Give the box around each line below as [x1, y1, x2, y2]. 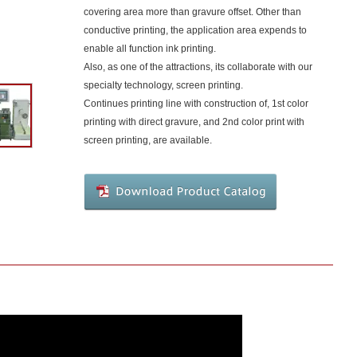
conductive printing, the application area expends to [84, 25, 307, 36]
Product [278, 222, 312, 233]
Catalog [278, 233, 312, 245]
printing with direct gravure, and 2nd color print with [84, 116, 304, 127]
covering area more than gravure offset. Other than [84, 6, 301, 18]
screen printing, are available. [84, 135, 212, 146]
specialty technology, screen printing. [84, 80, 243, 91]
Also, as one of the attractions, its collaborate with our [84, 61, 312, 73]
